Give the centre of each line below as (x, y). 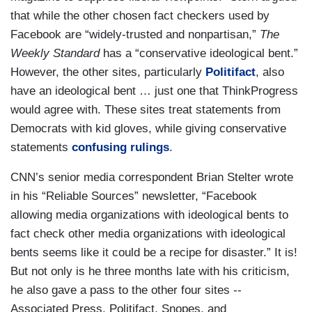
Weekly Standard (55, 53)
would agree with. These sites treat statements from (146, 110)
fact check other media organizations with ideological (148, 234)
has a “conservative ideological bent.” (199, 53)
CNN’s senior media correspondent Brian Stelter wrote (152, 177)
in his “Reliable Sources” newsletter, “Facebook (134, 196)
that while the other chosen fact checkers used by (140, 16)
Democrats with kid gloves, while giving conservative (148, 128)
